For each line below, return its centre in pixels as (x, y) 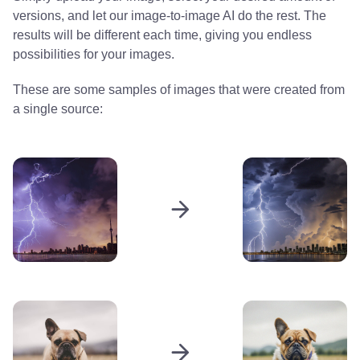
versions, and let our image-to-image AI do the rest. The (170, 15)
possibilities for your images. (94, 54)
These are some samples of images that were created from (179, 89)
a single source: (58, 108)
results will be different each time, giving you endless (162, 35)
